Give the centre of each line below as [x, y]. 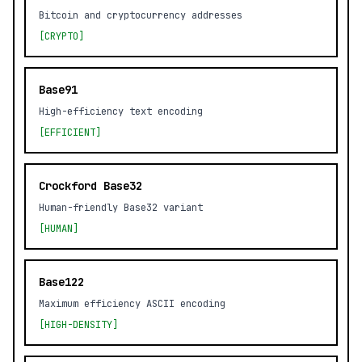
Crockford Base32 [90, 186]
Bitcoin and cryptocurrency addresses [141, 15]
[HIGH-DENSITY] [78, 325]
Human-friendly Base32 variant [121, 208]
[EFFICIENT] [70, 133]
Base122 [61, 282]
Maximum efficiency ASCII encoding [132, 304]
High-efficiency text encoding [121, 112]
